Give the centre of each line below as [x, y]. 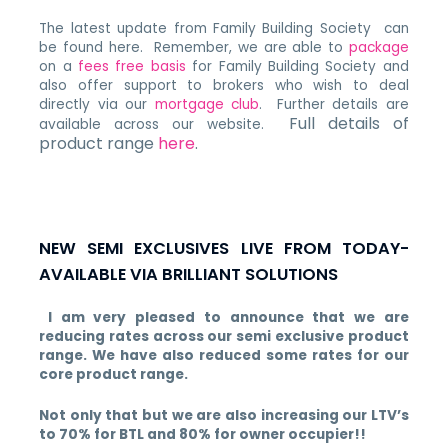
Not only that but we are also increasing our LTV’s [224, 416]
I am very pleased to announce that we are [224, 318]
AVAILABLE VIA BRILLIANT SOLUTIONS [189, 275]
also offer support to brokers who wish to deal [224, 85]
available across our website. [164, 124]
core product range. [114, 375]
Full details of [349, 123]
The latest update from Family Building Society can [224, 28]
